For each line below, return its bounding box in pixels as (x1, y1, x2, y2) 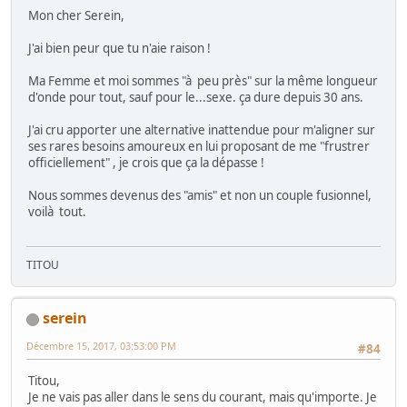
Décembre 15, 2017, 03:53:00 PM (26, 339, 176, 353)
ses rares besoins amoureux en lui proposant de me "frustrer (28, 138, 370, 155)
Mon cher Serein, (28, 7, 124, 25)
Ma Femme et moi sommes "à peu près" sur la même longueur (28, 73, 378, 90)
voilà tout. (28, 203, 86, 221)
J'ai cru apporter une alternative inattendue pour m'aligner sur (28, 122, 375, 139)
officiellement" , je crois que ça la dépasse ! (28, 154, 264, 172)
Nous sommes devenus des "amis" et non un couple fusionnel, (28, 187, 372, 204)
